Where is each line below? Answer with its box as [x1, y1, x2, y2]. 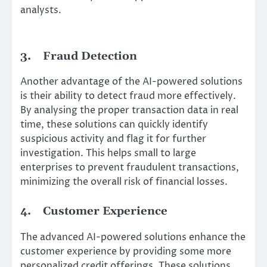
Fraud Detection [43, 49, 137, 64]
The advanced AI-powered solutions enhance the [20, 230, 246, 244]
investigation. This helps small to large [20, 147, 196, 160]
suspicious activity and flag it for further [20, 132, 206, 146]
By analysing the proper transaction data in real [20, 104, 238, 117]
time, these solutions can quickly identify [20, 118, 208, 132]
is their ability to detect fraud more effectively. [20, 89, 236, 103]
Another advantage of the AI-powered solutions [20, 75, 243, 89]
